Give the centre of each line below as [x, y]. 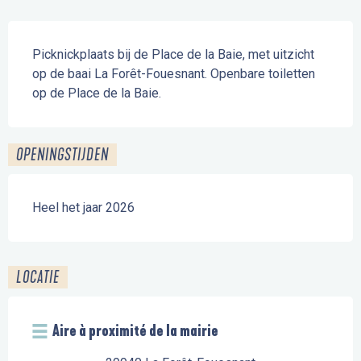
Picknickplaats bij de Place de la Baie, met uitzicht [173, 55]
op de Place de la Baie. [97, 93]
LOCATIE [38, 278]
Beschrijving [49, 33]
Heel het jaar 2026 [83, 208]
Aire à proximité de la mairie [135, 331]
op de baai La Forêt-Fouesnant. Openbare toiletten [174, 74]
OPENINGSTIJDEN [62, 155]
